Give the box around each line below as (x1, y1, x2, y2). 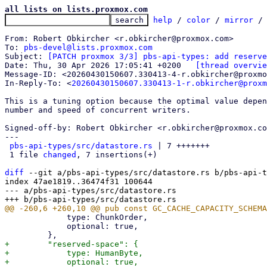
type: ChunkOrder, (5, 213, 67, 222)
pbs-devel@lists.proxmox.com (24, 43, 153, 52)
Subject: (5, 52, 48, 61)
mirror (225, 15, 253, 24)
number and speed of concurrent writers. (5, 105, 191, 114)
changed (43, 150, 76, 159)
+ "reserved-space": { (5, 240, 138, 249)
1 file (10, 150, 43, 159)
